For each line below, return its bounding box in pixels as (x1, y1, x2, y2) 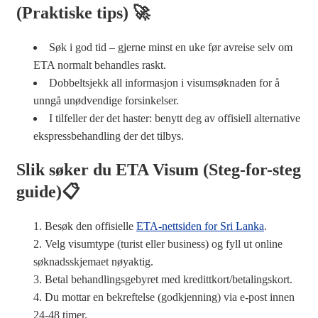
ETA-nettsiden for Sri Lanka (136, 219, 264, 232)
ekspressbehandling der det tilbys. (33, 129, 184, 142)
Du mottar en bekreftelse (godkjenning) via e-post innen (45, 290, 295, 303)
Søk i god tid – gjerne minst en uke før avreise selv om (49, 40, 292, 53)
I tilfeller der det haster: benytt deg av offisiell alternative (49, 111, 300, 124)
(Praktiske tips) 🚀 (16, 3, 150, 22)
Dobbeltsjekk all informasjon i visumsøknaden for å (49, 76, 280, 89)
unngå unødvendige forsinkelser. (33, 94, 179, 106)
